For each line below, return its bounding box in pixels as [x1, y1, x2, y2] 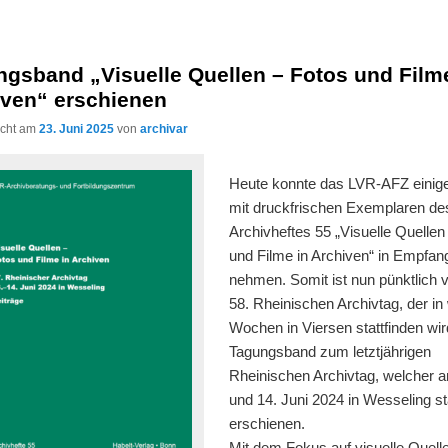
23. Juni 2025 [39, 121, 115, 136]
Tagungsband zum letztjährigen [228, 343, 431, 361]
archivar [140, 121, 189, 136]
